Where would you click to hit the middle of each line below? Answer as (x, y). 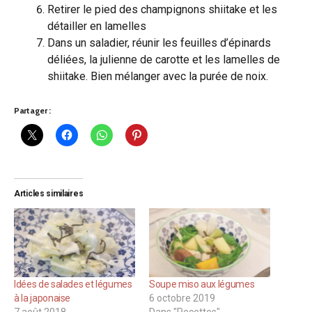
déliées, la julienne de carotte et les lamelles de (164, 59)
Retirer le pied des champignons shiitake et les (162, 9)
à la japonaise (42, 298)
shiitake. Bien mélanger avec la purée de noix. (158, 76)
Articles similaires (49, 193)
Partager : (32, 110)
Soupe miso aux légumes (202, 284)
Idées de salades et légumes (73, 284)
